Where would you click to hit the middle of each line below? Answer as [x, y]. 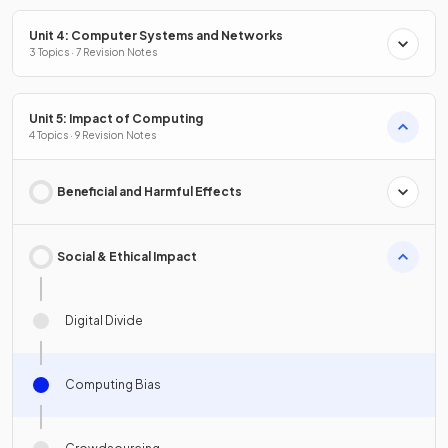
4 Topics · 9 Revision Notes [92, 135]
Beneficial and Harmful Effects [149, 191]
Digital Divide [104, 320]
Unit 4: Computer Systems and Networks [156, 35]
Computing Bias [113, 384]
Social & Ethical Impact [127, 256]
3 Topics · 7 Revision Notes [93, 52]
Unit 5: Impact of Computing [116, 118]
